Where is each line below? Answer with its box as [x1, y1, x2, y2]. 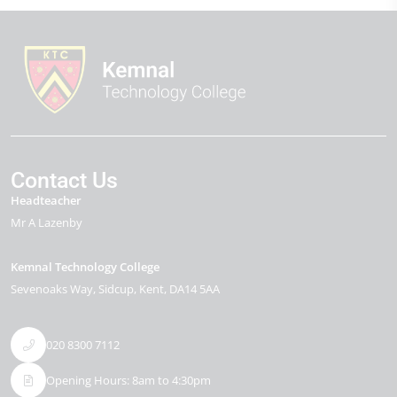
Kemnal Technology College [11, 259, 160, 275]
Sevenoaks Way [11, 281, 93, 297]
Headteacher [11, 192, 82, 208]
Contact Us [11, 167, 118, 193]
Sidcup [98, 281, 134, 297]
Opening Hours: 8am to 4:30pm [46, 371, 211, 388]
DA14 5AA [169, 281, 220, 297]
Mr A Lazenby [11, 214, 82, 230]
